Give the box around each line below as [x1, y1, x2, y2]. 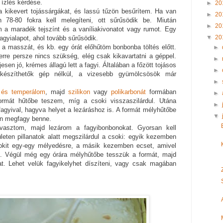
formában [146, 88, 176, 96]
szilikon [68, 88, 90, 96]
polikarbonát [111, 88, 146, 96]
